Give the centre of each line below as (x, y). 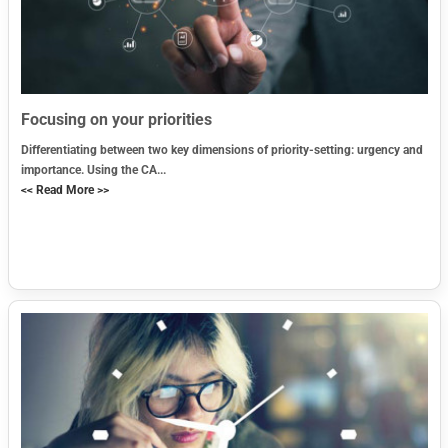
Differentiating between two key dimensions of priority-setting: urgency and (221, 149)
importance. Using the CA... (93, 169)
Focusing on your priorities (116, 119)
